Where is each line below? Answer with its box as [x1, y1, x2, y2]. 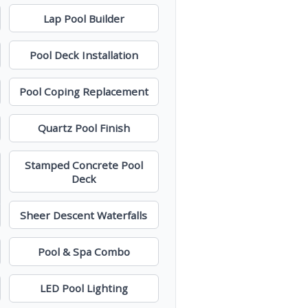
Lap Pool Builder [43, 11, 124, 25]
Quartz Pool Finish [37, 121, 130, 135]
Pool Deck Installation [29, 48, 138, 63]
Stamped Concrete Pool [24, 157, 143, 172]
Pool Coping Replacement [19, 85, 148, 99]
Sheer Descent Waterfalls [20, 208, 148, 222]
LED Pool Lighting [39, 281, 128, 296]
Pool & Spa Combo [37, 245, 130, 258]
